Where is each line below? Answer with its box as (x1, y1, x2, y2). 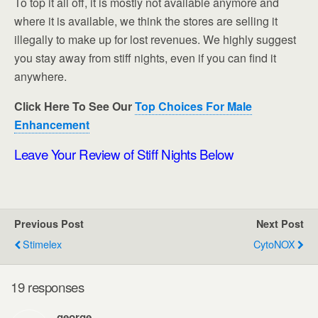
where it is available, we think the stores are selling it (14, 12, 278, 29)
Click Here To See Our (14, 97, 132, 114)
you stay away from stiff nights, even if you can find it (14, 49, 276, 66)
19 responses (11, 278, 84, 297)
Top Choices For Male (135, 97, 252, 114)
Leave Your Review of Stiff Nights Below (14, 144, 234, 163)
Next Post (256, 216, 304, 231)
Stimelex (23, 236, 62, 251)
